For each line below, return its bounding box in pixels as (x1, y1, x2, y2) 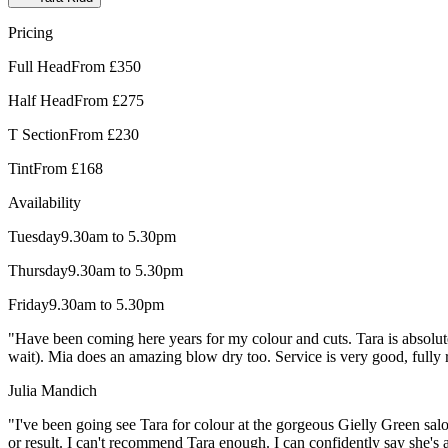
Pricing (8, 23, 53, 41)
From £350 (71, 57, 141, 75)
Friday (8, 295, 49, 313)
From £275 (74, 91, 144, 109)
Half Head (8, 91, 74, 109)
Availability (8, 193, 81, 211)
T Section (8, 125, 69, 143)
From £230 (69, 125, 139, 143)
